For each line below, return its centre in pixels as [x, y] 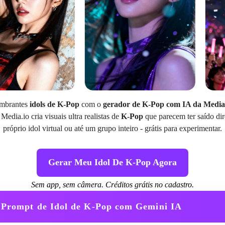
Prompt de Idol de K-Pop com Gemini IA [91, 206]
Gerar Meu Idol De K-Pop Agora [113, 162]
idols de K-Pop [54, 104]
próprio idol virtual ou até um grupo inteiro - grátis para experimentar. [113, 128]
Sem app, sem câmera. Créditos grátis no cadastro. [113, 184]
